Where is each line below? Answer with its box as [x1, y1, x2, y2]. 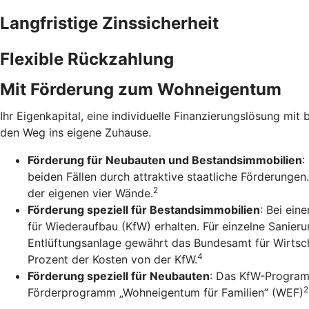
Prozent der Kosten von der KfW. [28, 252, 197, 266]
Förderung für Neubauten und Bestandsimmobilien [28, 153, 302, 167]
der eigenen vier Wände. [28, 186, 153, 200]
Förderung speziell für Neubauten [28, 269, 210, 283]
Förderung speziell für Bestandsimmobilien [28, 203, 260, 217]
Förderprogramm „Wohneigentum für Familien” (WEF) [28, 286, 303, 299]
